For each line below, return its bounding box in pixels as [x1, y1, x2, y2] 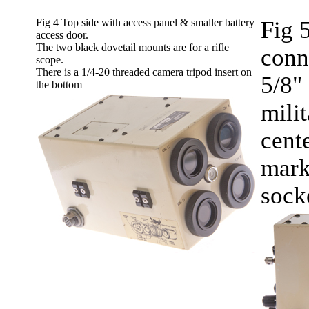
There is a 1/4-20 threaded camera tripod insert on [36, 66, 252, 78]
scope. [36, 53, 63, 66]
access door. [36, 28, 88, 41]
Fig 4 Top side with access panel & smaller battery [36, 16, 255, 28]
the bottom [36, 78, 82, 90]
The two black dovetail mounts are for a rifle [36, 41, 229, 53]
